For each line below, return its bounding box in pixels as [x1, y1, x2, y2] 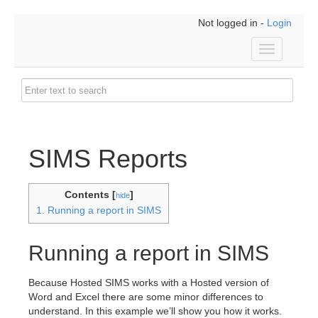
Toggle [266, 45, 296, 56]
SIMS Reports [28, 144, 187, 173]
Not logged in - [198, 17, 267, 28]
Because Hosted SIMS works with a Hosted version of [28, 277, 269, 288]
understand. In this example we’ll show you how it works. [28, 305, 282, 317]
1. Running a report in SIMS [36, 204, 161, 216]
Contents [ [64, 189, 116, 200]
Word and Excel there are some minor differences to [28, 291, 263, 302]
